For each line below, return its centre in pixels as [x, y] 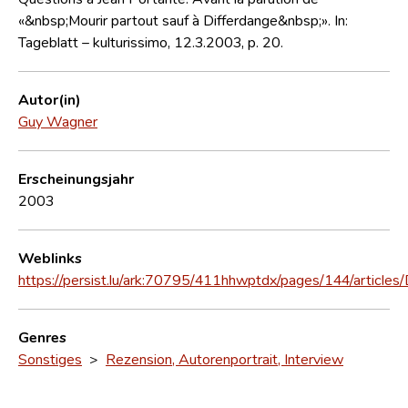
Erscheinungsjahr [76, 178]
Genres [42, 337]
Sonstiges [50, 358]
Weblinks [50, 257]
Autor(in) [50, 99]
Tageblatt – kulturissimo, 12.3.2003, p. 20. [151, 41]
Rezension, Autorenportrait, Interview [224, 358]
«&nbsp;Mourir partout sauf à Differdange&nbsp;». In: [183, 20]
